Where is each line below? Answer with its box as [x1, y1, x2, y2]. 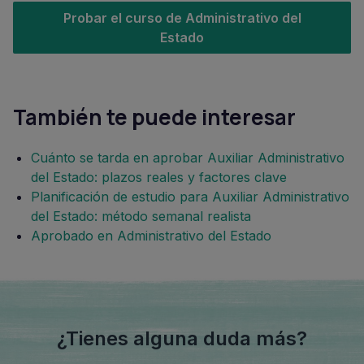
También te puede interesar [13, 102, 296, 132]
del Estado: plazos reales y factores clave [31, 169, 287, 186]
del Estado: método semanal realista [31, 208, 251, 225]
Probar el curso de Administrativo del [63, 10, 301, 27]
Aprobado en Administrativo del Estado [31, 227, 271, 245]
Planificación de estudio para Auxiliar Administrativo [31, 188, 349, 206]
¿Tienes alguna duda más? [57, 327, 307, 351]
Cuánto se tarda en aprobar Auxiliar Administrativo [31, 149, 344, 167]
